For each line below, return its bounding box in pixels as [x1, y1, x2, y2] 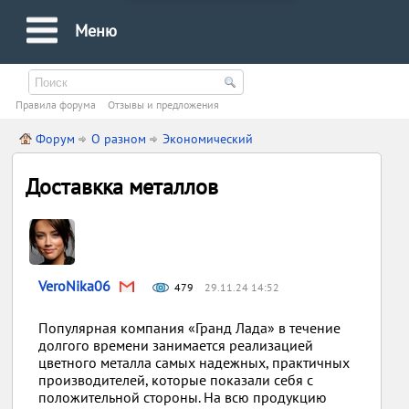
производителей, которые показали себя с [38, 371, 314, 389]
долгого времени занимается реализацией [38, 336, 314, 354]
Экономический [163, 131, 254, 147]
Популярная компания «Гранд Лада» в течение [38, 319, 341, 337]
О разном [91, 131, 147, 147]
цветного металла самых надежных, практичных [38, 353, 351, 372]
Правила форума [16, 98, 97, 111]
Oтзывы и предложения [108, 98, 220, 111]
